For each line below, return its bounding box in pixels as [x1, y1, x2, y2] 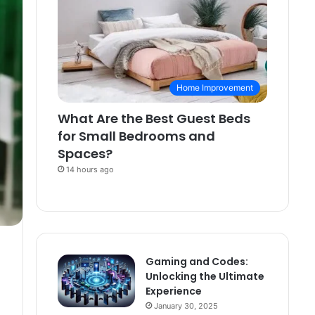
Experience [146, 284, 202, 299]
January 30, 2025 [154, 301, 218, 311]
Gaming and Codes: [146, 255, 248, 269]
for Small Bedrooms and [58, 127, 215, 146]
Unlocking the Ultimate [146, 269, 264, 284]
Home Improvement [176, 82, 253, 94]
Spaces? [58, 145, 112, 163]
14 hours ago [66, 165, 114, 175]
